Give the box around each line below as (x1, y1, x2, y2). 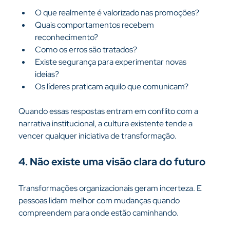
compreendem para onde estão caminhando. (18, 207, 179, 218)
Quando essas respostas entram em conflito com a (18, 106, 200, 117)
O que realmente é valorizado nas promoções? (34, 7, 199, 18)
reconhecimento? (34, 32, 98, 43)
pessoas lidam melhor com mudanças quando (18, 195, 181, 206)
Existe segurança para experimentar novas (34, 56, 188, 67)
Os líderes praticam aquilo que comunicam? (34, 81, 188, 92)
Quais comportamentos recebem (34, 20, 156, 30)
